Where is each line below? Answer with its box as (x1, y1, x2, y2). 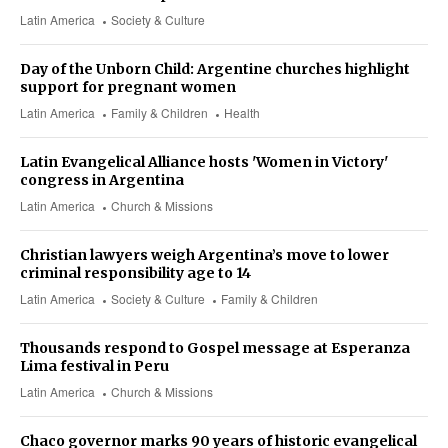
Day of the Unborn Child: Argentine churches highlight (20, 60, 410, 79)
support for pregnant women (20, 78, 236, 97)
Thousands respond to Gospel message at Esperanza (20, 339, 410, 358)
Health (224, 104, 261, 122)
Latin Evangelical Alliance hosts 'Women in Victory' (20, 153, 388, 172)
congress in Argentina (20, 171, 184, 190)
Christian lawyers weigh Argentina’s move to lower (20, 246, 389, 265)
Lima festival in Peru (20, 357, 169, 376)
